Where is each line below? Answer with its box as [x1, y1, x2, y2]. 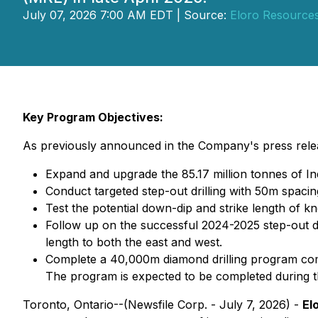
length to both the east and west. [45, 235, 222, 249]
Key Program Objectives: [23, 110, 163, 124]
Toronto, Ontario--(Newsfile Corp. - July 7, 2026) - [23, 297, 302, 312]
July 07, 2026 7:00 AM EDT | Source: [23, 8, 230, 22]
